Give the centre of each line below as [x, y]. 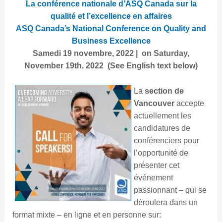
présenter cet [156, 165]
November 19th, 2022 [65, 66]
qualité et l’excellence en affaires [111, 16]
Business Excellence [111, 41]
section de [164, 91]
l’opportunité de [161, 153]
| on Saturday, [162, 54]
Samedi [48, 54]
